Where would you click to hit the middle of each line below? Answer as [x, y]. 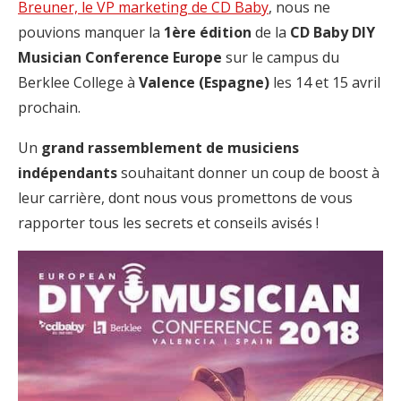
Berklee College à [78, 83]
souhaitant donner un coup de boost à [248, 173]
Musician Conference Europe [122, 58]
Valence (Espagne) [204, 83]
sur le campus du [282, 58]
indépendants [68, 173]
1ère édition [208, 33]
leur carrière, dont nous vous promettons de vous [185, 198]
